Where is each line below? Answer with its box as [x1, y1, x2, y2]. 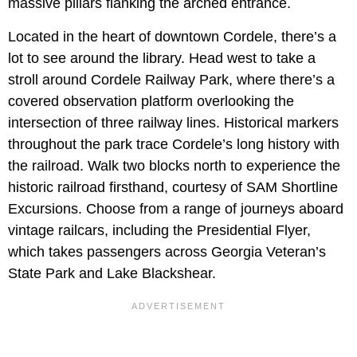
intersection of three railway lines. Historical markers [8, 114, 339, 131]
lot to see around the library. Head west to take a [8, 49, 316, 66]
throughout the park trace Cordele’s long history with [8, 135, 339, 152]
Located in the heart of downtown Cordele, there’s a [8, 28, 336, 45]
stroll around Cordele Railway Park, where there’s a [8, 71, 335, 88]
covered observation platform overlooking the [8, 92, 294, 109]
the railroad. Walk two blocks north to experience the [8, 157, 340, 174]
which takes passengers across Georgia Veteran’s [8, 243, 326, 260]
